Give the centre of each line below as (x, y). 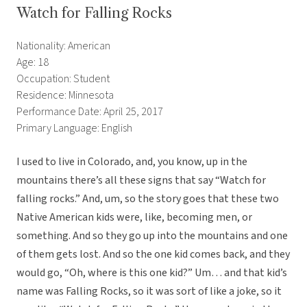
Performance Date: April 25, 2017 (90, 112)
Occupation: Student (63, 79)
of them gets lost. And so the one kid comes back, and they (153, 255)
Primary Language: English (74, 128)
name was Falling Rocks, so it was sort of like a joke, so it (149, 292)
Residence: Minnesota (65, 96)
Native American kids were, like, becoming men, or (134, 218)
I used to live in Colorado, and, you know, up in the (132, 162)
